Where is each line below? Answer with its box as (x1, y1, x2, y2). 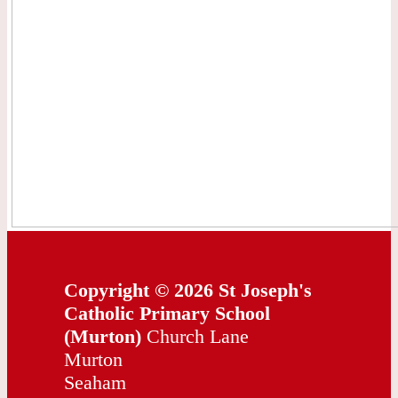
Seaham (64, 371, 126, 394)
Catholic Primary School (64, 302, 270, 325)
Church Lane (141, 325, 249, 348)
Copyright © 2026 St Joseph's (64, 279, 312, 302)
